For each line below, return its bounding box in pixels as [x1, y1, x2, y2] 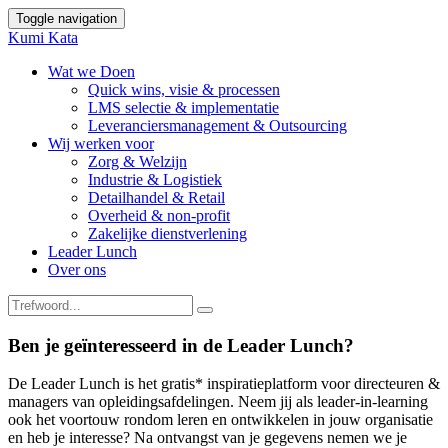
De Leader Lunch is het [8, 375, 157, 393]
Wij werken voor [48, 135, 154, 152]
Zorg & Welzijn [88, 153, 187, 170]
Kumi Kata [8, 29, 78, 46]
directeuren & [354, 375, 440, 393]
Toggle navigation [16, 11, 117, 26]
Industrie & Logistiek [88, 171, 222, 188]
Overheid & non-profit [88, 207, 230, 224]
